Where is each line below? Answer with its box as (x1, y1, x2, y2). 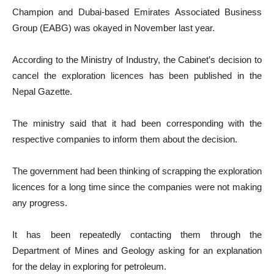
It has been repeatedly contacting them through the (12, 229, 262, 240)
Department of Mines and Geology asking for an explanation (12, 245, 262, 256)
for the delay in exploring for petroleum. (12, 261, 166, 272)
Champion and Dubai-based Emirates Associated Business (12, 7, 262, 17)
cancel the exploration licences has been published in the (12, 70, 262, 81)
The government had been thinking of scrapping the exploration (12, 166, 262, 176)
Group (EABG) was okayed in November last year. (12, 23, 215, 33)
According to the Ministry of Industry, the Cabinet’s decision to (12, 54, 262, 65)
